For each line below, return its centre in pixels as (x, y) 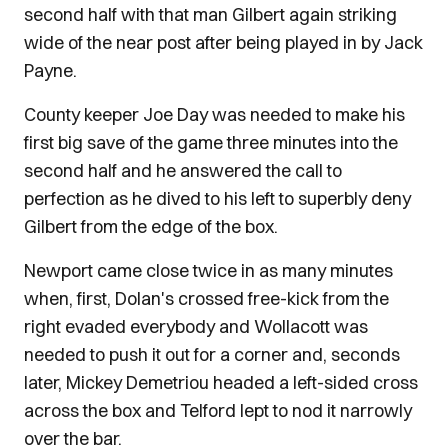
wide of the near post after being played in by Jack (223, 42)
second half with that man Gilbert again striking (210, 14)
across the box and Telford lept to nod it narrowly (218, 410)
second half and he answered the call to (183, 170)
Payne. (50, 70)
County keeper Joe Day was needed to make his (214, 114)
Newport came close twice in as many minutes (208, 270)
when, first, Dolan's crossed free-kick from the (206, 298)
